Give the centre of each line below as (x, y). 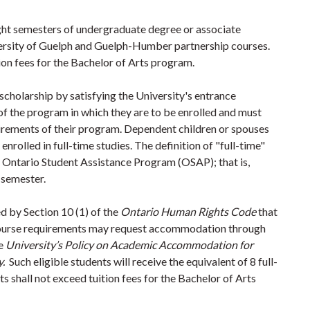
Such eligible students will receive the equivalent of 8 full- (142, 261)
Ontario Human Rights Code (188, 211)
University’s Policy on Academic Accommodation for (129, 245)
